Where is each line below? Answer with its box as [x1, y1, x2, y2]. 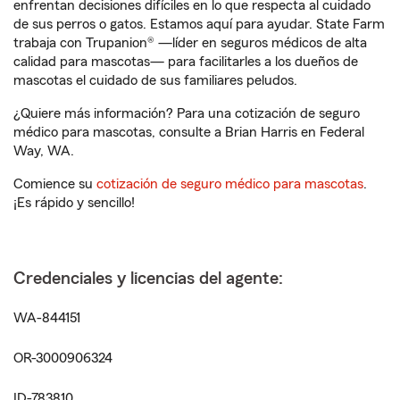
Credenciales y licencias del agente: [13, 270, 283, 287]
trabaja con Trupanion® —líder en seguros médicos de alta [13, 36, 367, 50]
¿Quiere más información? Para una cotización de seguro [13, 106, 360, 121]
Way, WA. [13, 144, 74, 158]
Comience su [13, 177, 96, 191]
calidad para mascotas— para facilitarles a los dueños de [13, 54, 358, 69]
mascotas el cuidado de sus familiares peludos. [13, 73, 297, 87]
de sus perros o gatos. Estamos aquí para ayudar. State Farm [13, 17, 385, 31]
